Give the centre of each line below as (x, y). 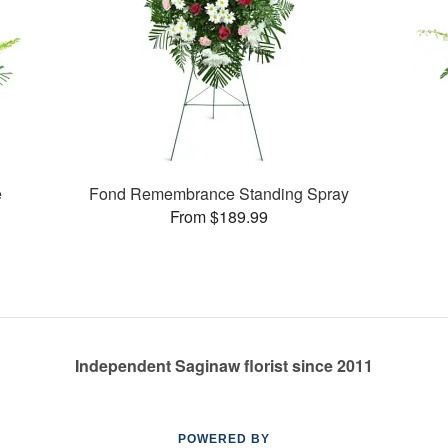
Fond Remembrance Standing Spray (219, 193)
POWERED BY (224, 439)
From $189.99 (219, 216)
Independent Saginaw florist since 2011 (224, 365)
